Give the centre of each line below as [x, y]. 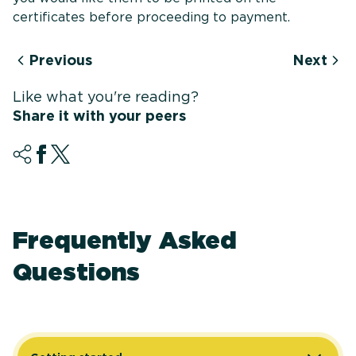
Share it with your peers [99, 116]
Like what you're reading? [106, 97]
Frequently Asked [125, 240]
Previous [60, 60]
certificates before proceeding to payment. [151, 17]
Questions [76, 272]
